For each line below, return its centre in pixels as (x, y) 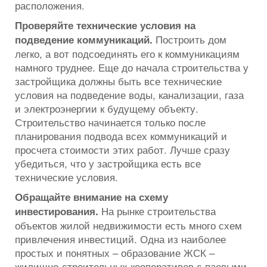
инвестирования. (57, 211)
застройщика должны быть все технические (118, 80)
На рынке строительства (157, 210)
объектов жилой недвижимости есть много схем (128, 225)
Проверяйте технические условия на (105, 25)
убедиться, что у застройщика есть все (108, 163)
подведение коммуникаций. (84, 39)
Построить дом (190, 39)
